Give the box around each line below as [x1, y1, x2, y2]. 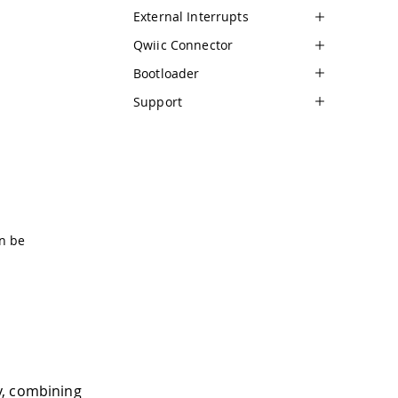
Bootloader [133, 64, 200, 82]
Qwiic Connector [133, 36, 234, 54]
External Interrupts [133, 8, 249, 26]
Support [133, 92, 182, 110]
